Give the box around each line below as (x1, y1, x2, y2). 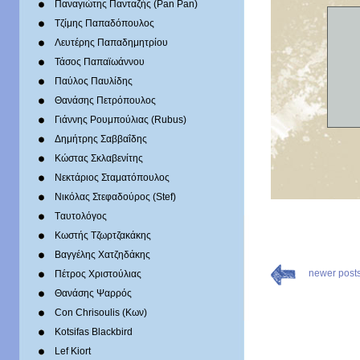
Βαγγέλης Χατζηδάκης (55, 249, 150, 260)
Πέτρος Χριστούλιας (55, 268, 141, 280)
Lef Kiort (55, 346, 91, 357)
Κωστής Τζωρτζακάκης (55, 230, 151, 241)
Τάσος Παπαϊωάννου (55, 56, 145, 67)
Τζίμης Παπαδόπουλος (55, 18, 154, 29)
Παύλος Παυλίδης (55, 76, 133, 87)
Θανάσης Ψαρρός (55, 288, 132, 299)
